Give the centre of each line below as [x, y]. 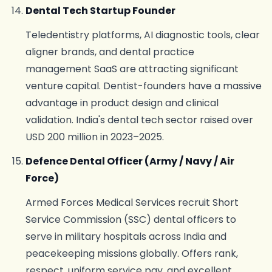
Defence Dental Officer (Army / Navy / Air [130, 161]
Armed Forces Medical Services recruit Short [132, 202]
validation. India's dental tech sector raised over [139, 120]
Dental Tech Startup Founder [100, 11]
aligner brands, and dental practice [110, 52]
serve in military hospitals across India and [126, 236]
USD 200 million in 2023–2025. [94, 137]
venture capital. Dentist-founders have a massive [143, 86]
